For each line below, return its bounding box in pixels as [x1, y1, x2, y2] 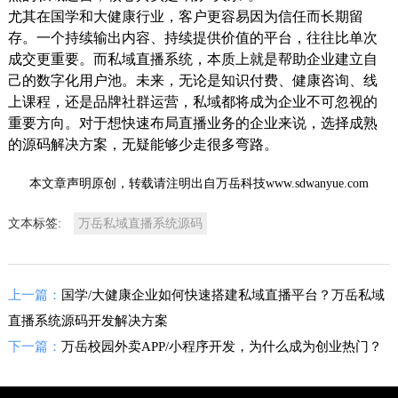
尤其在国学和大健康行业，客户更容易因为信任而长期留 [7, 8, 363, 24]
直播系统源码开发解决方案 [7, 313, 168, 328]
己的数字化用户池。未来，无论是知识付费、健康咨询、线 [7, 72, 378, 88]
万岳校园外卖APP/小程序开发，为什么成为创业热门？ [60, 338, 382, 354]
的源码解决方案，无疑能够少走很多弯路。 [7, 136, 278, 152]
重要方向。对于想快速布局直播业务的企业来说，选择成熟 [7, 115, 378, 131]
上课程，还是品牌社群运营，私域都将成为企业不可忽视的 [7, 93, 378, 109]
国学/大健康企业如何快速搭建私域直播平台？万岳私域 [60, 287, 385, 302]
